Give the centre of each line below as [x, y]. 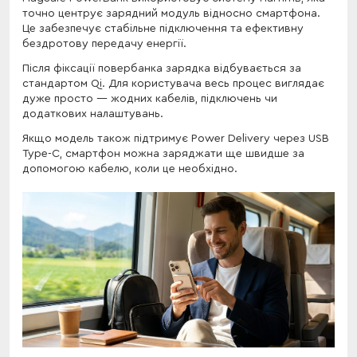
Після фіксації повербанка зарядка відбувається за [162, 69]
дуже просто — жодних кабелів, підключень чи [150, 99]
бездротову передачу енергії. [104, 44]
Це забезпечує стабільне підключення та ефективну [163, 29]
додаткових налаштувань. [93, 114]
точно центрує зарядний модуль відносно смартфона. [171, 14]
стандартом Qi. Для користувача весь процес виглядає [173, 84]
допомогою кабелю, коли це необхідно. [130, 169]
